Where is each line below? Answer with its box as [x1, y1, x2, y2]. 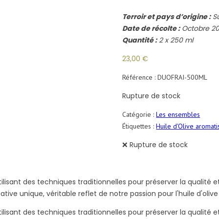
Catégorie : [122, 110, 156, 119]
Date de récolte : [122, 23, 180, 34]
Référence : [122, 73, 158, 82]
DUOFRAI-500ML [157, 73, 208, 82]
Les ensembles [156, 110, 200, 119]
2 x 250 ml [157, 35, 194, 45]
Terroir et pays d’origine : [122, 12, 211, 22]
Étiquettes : [122, 122, 156, 131]
